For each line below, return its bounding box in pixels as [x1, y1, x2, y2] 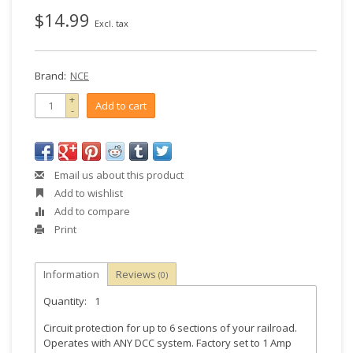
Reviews [116, 267, 158, 281]
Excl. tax [95, 17, 128, 29]
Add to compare [52, 204, 130, 218]
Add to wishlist [52, 186, 123, 200]
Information [43, 267, 99, 281]
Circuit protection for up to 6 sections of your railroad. [43, 321, 297, 335]
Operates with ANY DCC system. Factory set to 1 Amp [43, 336, 292, 350]
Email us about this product [52, 168, 184, 182]
